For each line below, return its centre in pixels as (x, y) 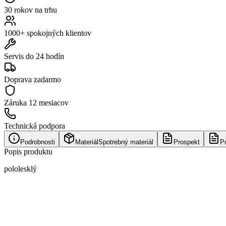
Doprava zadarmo (33, 79)
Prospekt (187, 142)
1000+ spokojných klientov (48, 33)
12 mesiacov (49, 102)
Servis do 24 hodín (34, 56)
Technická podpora (35, 126)
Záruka (16, 102)
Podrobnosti (38, 142)
